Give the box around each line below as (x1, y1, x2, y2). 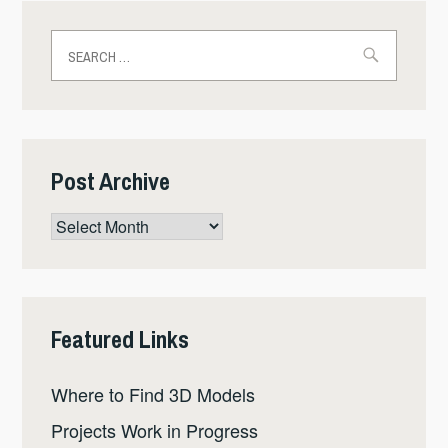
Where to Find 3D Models (51, 381, 256, 408)
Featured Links (51, 323, 190, 356)
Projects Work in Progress (51, 417, 259, 444)
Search (50, 28, 108, 55)
